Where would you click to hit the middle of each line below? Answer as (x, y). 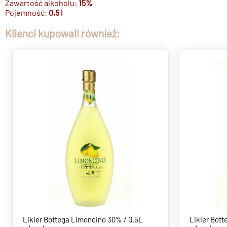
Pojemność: (27, 13)
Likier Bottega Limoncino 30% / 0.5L (83, 220)
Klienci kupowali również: (63, 33)
